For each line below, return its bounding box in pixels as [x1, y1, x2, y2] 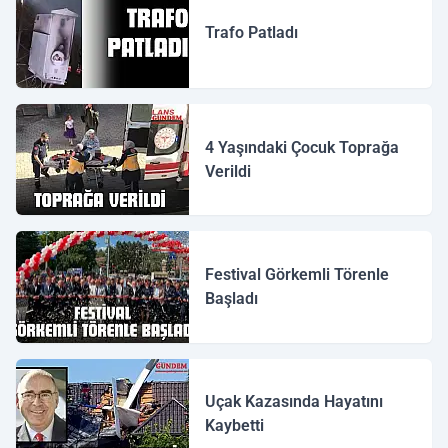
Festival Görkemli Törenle [205, 265, 390, 284]
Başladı [205, 289, 259, 308]
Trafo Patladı [205, 22, 299, 42]
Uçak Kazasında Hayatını [205, 392, 384, 412]
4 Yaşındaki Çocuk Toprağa [205, 137, 400, 157]
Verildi [205, 161, 252, 181]
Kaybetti [205, 416, 265, 436]
